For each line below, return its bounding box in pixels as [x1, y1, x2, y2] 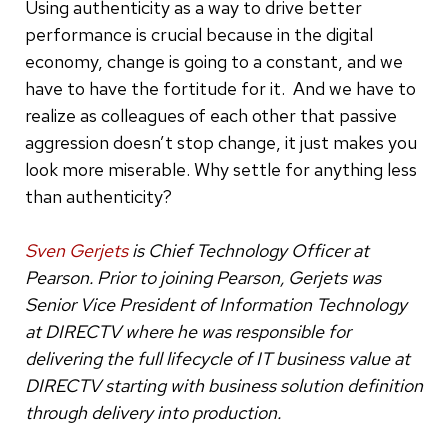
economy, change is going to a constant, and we [25, 49, 403, 73]
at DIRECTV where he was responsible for [25, 319, 351, 343]
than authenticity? [25, 184, 172, 208]
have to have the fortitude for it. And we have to [25, 76, 416, 100]
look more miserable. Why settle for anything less [25, 157, 417, 181]
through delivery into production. [25, 400, 281, 424]
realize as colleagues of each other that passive [25, 103, 397, 127]
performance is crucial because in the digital [25, 22, 373, 46]
